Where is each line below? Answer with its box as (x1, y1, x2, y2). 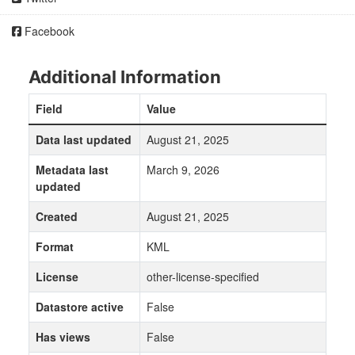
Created (36, 208, 78, 225)
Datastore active (36, 299, 124, 315)
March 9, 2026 (147, 162, 219, 178)
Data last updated (36, 132, 132, 148)
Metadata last (36, 162, 109, 178)
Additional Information (29, 67, 221, 88)
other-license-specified (147, 269, 259, 285)
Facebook (21, 23, 74, 40)
